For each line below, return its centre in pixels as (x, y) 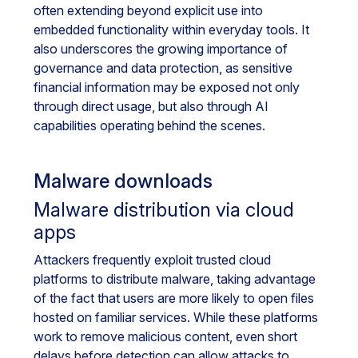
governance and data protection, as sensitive (163, 68)
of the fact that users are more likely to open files (174, 298)
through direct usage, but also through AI (151, 106)
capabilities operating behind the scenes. (149, 125)
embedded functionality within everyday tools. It (171, 30)
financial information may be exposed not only (167, 87)
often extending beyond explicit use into (148, 10)
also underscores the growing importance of (161, 49)
